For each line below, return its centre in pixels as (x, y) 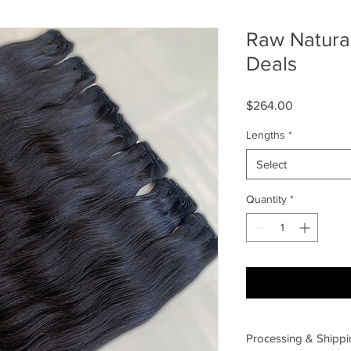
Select (271, 164)
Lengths (266, 135)
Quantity (266, 199)
